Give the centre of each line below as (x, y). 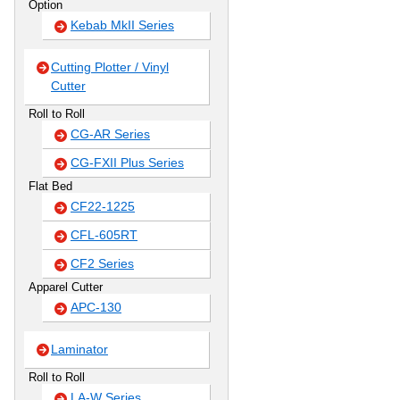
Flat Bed (50, 186)
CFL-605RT (104, 235)
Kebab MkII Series (122, 25)
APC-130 (96, 307)
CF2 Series (102, 263)
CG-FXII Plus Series (127, 162)
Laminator (79, 349)
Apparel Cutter (66, 287)
